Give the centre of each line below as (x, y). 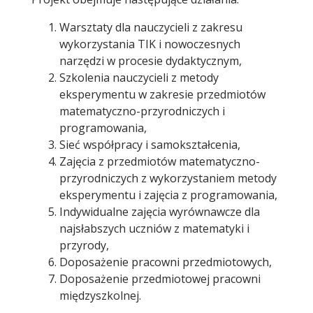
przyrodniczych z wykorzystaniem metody (168, 179)
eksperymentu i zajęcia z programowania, (168, 195)
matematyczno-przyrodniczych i (142, 111)
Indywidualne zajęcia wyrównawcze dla (160, 212)
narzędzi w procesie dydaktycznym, (151, 61)
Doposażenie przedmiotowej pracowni (160, 279)
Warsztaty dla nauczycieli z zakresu (151, 28)
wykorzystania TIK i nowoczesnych (150, 44)
